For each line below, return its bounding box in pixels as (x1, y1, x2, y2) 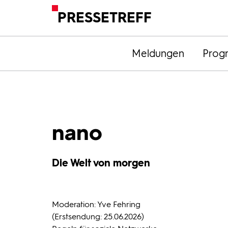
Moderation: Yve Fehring (52, 199, 140, 209)
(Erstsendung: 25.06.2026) (52, 212, 144, 221)
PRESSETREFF (58, 9, 152, 26)
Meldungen (131, 47, 184, 60)
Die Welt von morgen (52, 157, 150, 169)
